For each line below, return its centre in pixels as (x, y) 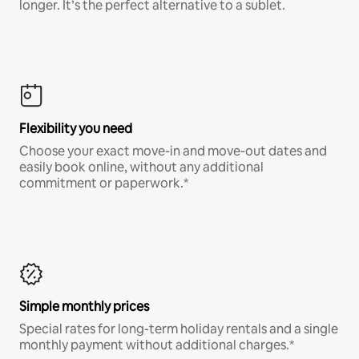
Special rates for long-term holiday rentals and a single (179, 329)
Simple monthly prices (84, 306)
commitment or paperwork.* (104, 183)
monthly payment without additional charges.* (157, 345)
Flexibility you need (76, 128)
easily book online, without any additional (141, 167)
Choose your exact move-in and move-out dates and (173, 151)
